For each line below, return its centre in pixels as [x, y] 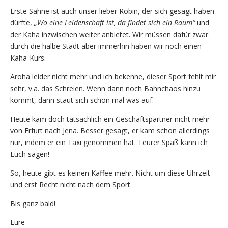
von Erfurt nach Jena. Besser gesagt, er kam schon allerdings [110, 130]
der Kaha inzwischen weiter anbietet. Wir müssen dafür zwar [109, 34]
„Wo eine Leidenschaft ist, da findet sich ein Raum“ [115, 22]
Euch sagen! [30, 154]
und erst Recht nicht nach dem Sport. [71, 184]
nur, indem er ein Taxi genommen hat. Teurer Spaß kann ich [109, 142]
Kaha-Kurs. [28, 58]
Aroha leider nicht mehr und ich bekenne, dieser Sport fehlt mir [113, 76]
